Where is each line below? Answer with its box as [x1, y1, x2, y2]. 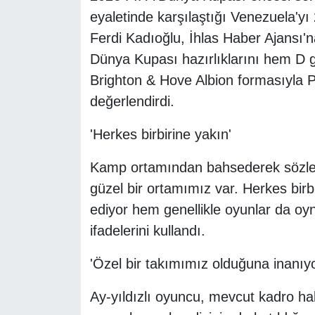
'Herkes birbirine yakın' [89, 127, 231, 143]
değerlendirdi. [89, 94, 174, 110]
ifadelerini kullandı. [89, 223, 205, 239]
